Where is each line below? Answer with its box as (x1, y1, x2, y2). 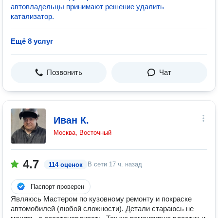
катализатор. (11, 12, 54, 20)
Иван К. (54, 115, 89, 126)
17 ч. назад (109, 161, 142, 168)
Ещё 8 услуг (11, 37, 53, 45)
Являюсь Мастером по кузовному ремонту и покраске (11, 195, 192, 203)
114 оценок (49, 161, 83, 168)
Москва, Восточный (54, 129, 111, 136)
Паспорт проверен (31, 183, 84, 190)
